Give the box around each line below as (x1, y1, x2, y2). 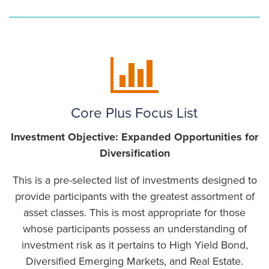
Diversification (99, 146, 170, 160)
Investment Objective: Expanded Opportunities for (11, 130, 258, 144)
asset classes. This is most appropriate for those (23, 205, 246, 219)
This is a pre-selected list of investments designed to (12, 173, 257, 187)
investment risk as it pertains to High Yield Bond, (21, 238, 248, 252)
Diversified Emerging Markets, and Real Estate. (26, 254, 243, 268)
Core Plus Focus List (71, 104, 198, 122)
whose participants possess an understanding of (22, 222, 247, 235)
